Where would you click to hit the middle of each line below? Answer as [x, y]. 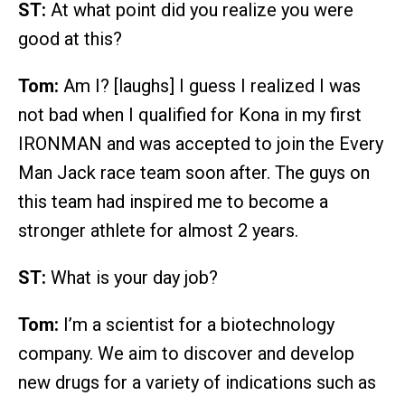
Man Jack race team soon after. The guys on [194, 173]
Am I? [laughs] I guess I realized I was [210, 86]
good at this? [70, 39]
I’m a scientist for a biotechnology [197, 325]
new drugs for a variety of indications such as [197, 383]
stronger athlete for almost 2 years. [158, 231]
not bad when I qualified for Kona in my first [190, 115]
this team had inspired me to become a [173, 202]
